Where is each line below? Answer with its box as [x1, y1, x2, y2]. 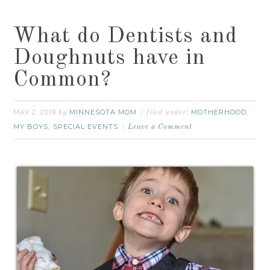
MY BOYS [13, 122, 49, 131]
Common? [13, 69, 112, 91]
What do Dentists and [13, 25, 238, 48]
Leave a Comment [128, 123, 193, 131]
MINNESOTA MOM [69, 107, 137, 116]
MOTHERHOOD [191, 107, 247, 116]
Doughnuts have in [13, 47, 206, 69]
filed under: [146, 108, 192, 116]
